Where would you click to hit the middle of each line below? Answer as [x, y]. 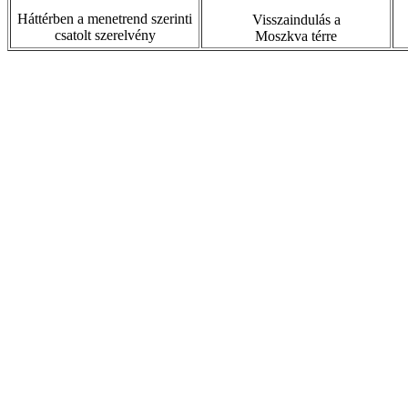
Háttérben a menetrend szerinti [105, 19]
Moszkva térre [296, 36]
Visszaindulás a [296, 20]
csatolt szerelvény [105, 35]
